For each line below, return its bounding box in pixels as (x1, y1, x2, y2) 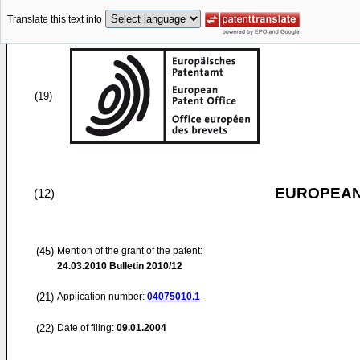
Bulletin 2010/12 (107, 260, 182, 272)
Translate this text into (7, 14, 102, 26)
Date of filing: (57, 322, 114, 333)
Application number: (57, 291, 147, 302)
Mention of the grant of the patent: (57, 245, 202, 256)
